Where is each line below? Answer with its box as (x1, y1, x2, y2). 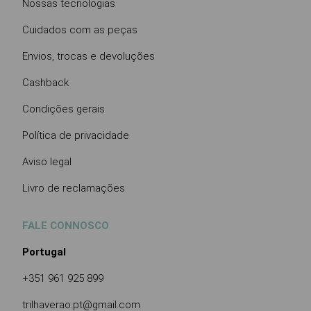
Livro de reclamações (22, 181, 125, 194)
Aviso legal (22, 155, 72, 168)
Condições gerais (22, 102, 105, 115)
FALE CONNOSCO (22, 219, 109, 232)
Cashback (22, 76, 69, 89)
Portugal (22, 245, 66, 258)
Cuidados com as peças (22, 23, 137, 36)
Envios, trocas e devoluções (22, 49, 155, 62)
